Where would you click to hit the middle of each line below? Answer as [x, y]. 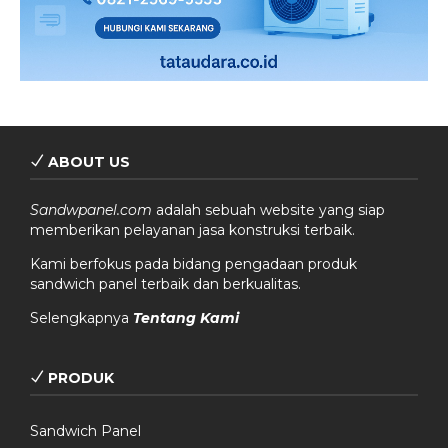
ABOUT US [87, 161]
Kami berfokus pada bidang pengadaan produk [193, 263]
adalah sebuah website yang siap [268, 209]
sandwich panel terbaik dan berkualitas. [165, 283]
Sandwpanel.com [91, 209]
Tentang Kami [186, 317]
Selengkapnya [81, 317]
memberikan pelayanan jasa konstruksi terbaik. [192, 229]
